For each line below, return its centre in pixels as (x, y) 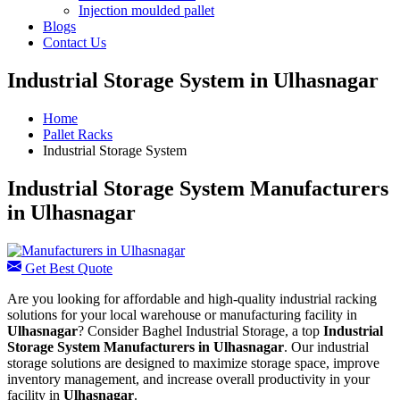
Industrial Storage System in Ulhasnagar (193, 80)
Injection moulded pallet (146, 10)
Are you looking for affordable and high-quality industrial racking (192, 298)
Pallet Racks (78, 134)
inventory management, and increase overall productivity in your (188, 379)
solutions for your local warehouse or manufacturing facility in (182, 314)
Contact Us (75, 42)
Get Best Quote (67, 268)
